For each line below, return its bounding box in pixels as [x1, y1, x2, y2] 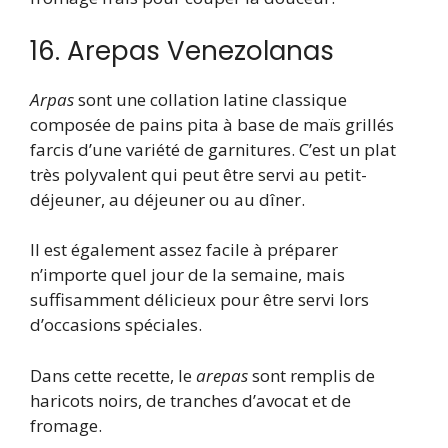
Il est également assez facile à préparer [30, 238, 338, 262]
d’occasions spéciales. [30, 313, 202, 337]
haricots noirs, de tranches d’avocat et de [30, 388, 351, 412]
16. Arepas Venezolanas [30, 32, 334, 69]
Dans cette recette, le [30, 363, 196, 387]
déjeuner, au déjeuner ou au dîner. [30, 187, 305, 211]
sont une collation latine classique [74, 87, 347, 111]
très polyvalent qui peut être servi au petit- [30, 162, 367, 186]
